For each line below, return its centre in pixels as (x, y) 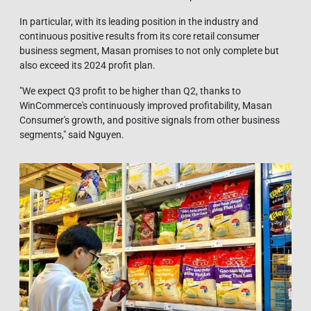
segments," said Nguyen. (72, 134)
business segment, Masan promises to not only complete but (149, 50)
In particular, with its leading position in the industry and (139, 21)
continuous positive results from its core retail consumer (140, 36)
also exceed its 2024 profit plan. (87, 65)
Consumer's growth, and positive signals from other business (150, 120)
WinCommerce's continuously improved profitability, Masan (146, 105)
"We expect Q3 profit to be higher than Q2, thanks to (130, 91)
